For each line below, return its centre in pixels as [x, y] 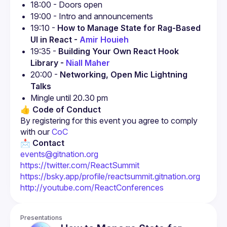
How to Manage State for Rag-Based [129, 28]
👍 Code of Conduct [61, 109]
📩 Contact [42, 143]
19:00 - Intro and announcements [92, 16]
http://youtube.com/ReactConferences [92, 187]
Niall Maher [88, 63]
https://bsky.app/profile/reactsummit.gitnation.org [110, 176]
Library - [48, 63]
